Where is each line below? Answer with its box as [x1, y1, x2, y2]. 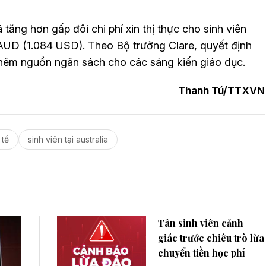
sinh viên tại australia [27, 134, 108, 144]
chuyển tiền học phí [158, 246, 245, 259]
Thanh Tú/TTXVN [178, 84, 265, 97]
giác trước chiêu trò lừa [158, 231, 264, 244]
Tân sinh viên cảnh [158, 216, 243, 229]
